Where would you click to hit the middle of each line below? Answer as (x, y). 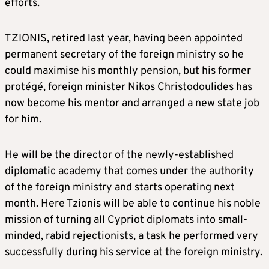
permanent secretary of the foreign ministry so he (124, 55)
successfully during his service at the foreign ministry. (134, 253)
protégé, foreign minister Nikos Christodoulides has (128, 88)
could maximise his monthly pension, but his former (128, 71)
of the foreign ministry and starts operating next (120, 188)
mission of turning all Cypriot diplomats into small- (126, 220)
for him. (23, 120)
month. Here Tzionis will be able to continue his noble (133, 204)
